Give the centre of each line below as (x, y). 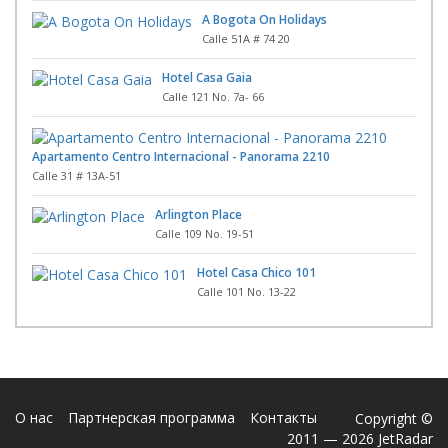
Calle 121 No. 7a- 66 (213, 96)
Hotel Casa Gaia (207, 77)
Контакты (283, 417)
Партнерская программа (151, 417)
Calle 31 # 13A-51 (76, 175)
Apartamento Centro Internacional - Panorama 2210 (181, 156)
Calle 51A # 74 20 (246, 38)
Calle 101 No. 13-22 (246, 291)
